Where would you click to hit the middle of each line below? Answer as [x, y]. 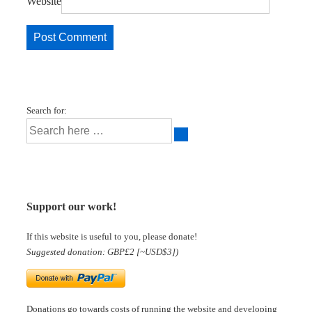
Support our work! [71, 207]
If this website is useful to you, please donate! [112, 236]
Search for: [47, 111]
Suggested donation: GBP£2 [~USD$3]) [102, 251]
